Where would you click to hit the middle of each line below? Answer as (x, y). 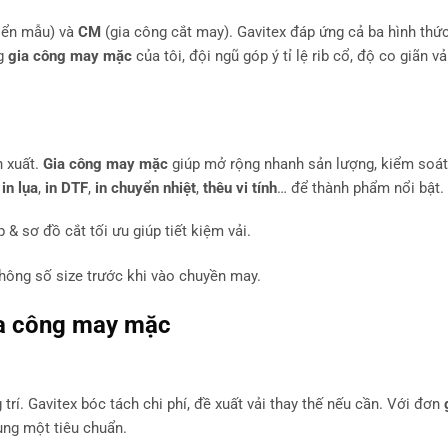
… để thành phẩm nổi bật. (360, 187)
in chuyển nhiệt (145, 187)
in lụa (20, 187)
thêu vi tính (240, 187)
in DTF (66, 187)
